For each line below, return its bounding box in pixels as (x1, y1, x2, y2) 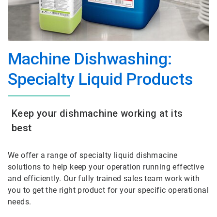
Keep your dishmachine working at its (12, 108, 183, 119)
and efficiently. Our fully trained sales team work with (8, 174, 200, 183)
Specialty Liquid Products (8, 69, 193, 89)
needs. (8, 197, 33, 206)
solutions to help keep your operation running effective (8, 162, 204, 171)
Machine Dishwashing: (8, 49, 176, 68)
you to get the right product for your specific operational (8, 186, 209, 195)
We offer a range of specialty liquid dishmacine (8, 151, 178, 160)
